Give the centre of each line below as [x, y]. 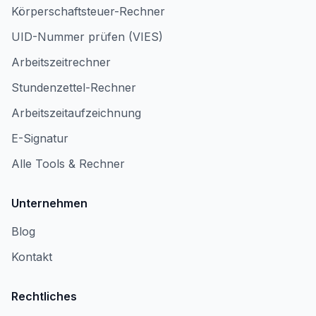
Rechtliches [44, 296]
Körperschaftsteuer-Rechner [88, 11]
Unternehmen [49, 203]
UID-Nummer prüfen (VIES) [87, 37]
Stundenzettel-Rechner [74, 87]
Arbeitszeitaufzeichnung [76, 113]
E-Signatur [40, 138]
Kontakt [32, 257]
